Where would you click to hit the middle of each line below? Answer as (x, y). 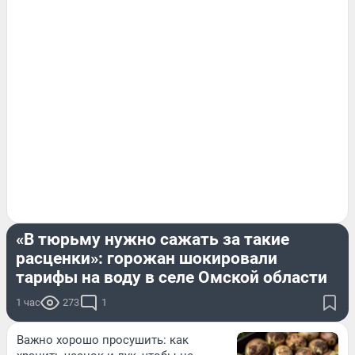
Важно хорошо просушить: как (103, 340)
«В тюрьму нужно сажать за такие (153, 240)
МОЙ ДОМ (41, 213)
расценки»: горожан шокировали (147, 259)
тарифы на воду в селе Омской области (172, 278)
